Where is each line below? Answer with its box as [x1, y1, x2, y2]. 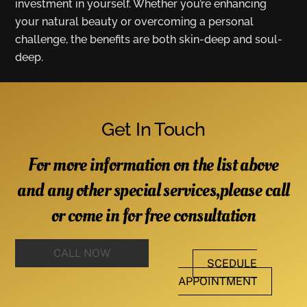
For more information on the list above [28, 152, 279, 178]
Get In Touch [101, 118, 206, 140]
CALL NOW [53, 246, 111, 260]
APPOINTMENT [177, 274, 258, 288]
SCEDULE [207, 256, 257, 270]
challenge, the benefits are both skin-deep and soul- [15, 32, 283, 46]
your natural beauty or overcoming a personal [15, 14, 254, 28]
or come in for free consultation [51, 203, 256, 229]
